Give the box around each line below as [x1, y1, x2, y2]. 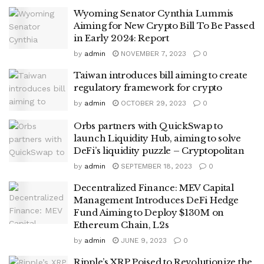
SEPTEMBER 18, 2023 [118, 162, 192, 170]
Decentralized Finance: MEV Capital [74, 182, 234, 193]
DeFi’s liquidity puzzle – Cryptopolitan [74, 145, 245, 156]
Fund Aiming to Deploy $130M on [74, 207, 224, 218]
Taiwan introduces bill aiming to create [74, 69, 247, 81]
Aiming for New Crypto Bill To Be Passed [74, 19, 255, 31]
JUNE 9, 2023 [118, 236, 167, 245]
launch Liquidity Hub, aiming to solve [74, 133, 241, 144]
